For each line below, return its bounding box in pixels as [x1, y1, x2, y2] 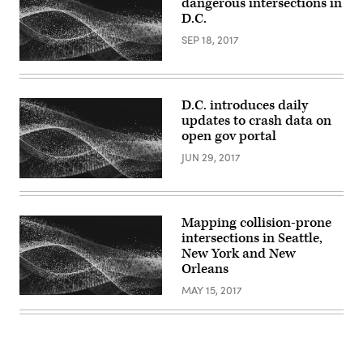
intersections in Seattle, [181, 228, 322, 247]
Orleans [181, 259, 228, 278]
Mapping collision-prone [181, 213, 331, 232]
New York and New [181, 244, 296, 263]
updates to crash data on [181, 111, 331, 130]
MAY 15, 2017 [181, 282, 242, 297]
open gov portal [181, 126, 276, 145]
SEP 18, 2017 [181, 32, 239, 47]
